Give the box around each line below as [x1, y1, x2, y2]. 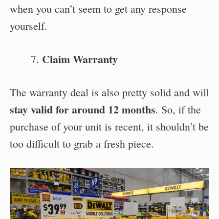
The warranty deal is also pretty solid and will [10, 85, 209, 99]
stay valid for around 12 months [10, 101, 155, 117]
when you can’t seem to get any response [10, 1, 187, 16]
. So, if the [155, 102, 201, 116]
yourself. [10, 18, 47, 33]
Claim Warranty [42, 50, 118, 67]
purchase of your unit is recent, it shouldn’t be [10, 119, 209, 133]
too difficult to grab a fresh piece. [10, 136, 154, 151]
